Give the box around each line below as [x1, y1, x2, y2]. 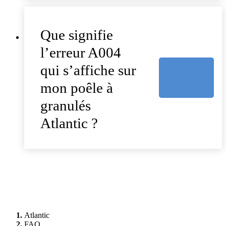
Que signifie [40, 26, 113, 43]
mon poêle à [40, 79, 113, 96]
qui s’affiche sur [40, 62, 136, 78]
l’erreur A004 [40, 44, 121, 61]
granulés [40, 97, 91, 114]
